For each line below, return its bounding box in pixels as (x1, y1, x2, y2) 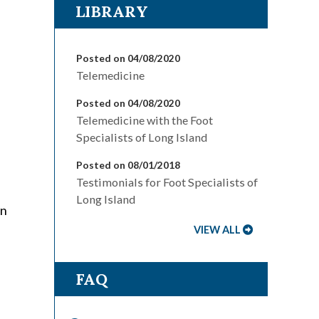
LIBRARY (75, 1, 148, 22)
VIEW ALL (194, 224, 241, 236)
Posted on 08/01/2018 (76, 159, 180, 172)
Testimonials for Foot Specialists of (76, 175, 258, 189)
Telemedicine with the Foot (76, 113, 213, 127)
